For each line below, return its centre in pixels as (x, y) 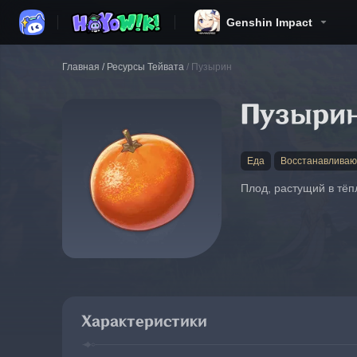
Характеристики (144, 322)
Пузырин (212, 67)
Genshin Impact (269, 22)
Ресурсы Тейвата (145, 67)
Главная (81, 67)
